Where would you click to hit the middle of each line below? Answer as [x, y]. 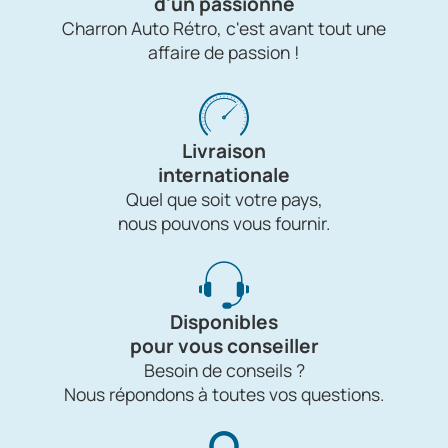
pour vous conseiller [224, 346]
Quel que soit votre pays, [224, 199]
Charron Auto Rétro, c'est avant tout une [224, 28]
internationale [224, 175]
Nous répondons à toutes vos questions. [224, 394]
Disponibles [224, 322]
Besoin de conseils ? [224, 370]
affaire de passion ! [224, 52]
